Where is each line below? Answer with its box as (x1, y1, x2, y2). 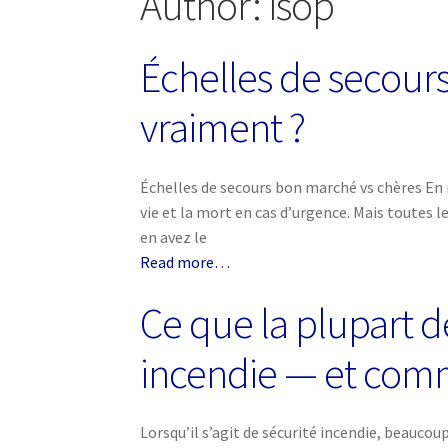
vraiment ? (140, 101, 306, 154)
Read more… (140, 251, 231, 272)
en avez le (140, 226, 208, 247)
